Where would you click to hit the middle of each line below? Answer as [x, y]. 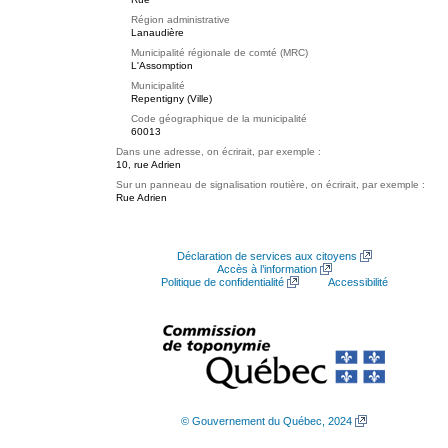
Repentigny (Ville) [171, 98]
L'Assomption [162, 65]
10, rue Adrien [148, 164]
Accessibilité [357, 282]
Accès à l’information [266, 269]
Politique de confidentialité [222, 282]
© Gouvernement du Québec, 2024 [266, 421]
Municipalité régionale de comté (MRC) [219, 52]
